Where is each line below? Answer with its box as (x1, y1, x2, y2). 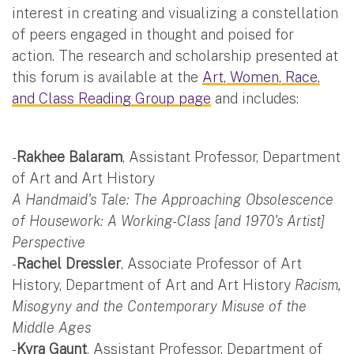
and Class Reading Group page (12, 89, 211, 107)
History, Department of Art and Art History (12, 276, 295, 293)
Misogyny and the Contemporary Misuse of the (12, 297, 307, 314)
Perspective (12, 233, 85, 250)
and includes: (211, 89, 299, 107)
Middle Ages (12, 318, 91, 336)
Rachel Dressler (17, 254, 121, 272)
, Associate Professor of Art (121, 254, 302, 272)
